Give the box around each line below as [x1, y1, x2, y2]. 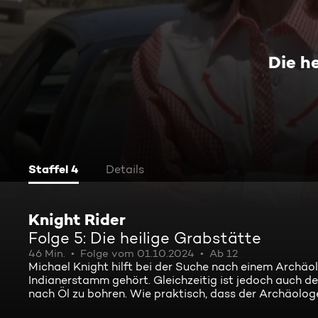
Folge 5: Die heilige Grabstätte [28, 229, 261, 247]
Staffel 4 [28, 162, 79, 176]
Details [106, 163, 144, 176]
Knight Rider [28, 209, 126, 229]
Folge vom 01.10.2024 [80, 247, 194, 260]
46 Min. [28, 247, 65, 260]
